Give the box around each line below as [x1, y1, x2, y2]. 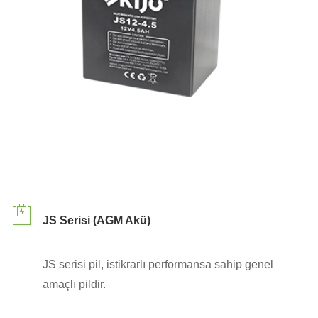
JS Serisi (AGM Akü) [42, 214, 150, 226]
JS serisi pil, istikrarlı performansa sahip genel [42, 258, 273, 271]
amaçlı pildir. [42, 278, 106, 291]
